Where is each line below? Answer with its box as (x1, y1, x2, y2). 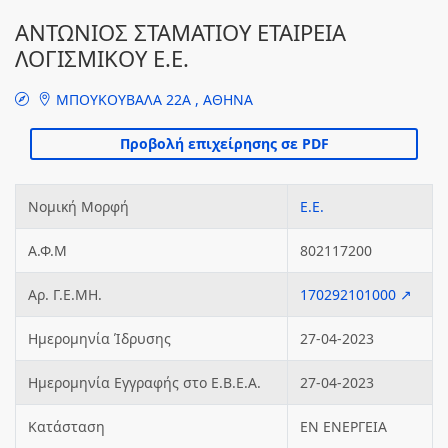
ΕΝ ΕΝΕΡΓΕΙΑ (300, 417, 387, 436)
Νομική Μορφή (28, 197, 129, 216)
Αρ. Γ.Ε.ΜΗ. (28, 285, 102, 304)
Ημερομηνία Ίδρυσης (28, 329, 171, 348)
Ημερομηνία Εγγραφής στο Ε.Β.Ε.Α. (28, 373, 261, 392)
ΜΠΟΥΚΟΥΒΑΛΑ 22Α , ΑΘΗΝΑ (52, 90, 253, 109)
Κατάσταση (28, 417, 105, 436)
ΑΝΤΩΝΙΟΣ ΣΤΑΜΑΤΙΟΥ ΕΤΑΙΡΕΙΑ (15, 17, 346, 47)
